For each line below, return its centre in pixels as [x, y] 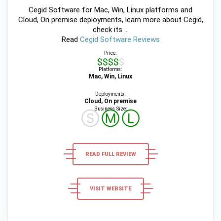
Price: [110, 53]
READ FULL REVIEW [110, 154]
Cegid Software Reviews [120, 39]
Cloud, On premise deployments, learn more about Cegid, [110, 19]
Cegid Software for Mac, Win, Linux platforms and [110, 10]
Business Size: [110, 109]
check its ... [110, 29]
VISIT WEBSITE [110, 188]
